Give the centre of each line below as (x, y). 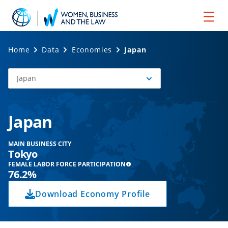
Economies (92, 50)
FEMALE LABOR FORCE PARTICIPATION (67, 164)
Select (18, 79)
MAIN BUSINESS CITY (40, 144)
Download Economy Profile (93, 194)
